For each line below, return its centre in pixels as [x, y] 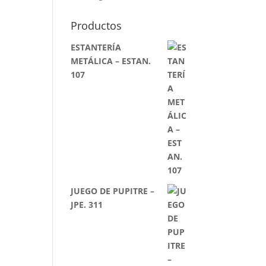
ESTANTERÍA [96, 47]
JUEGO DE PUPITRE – [113, 191]
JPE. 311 [87, 205]
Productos [96, 26]
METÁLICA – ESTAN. [111, 61]
